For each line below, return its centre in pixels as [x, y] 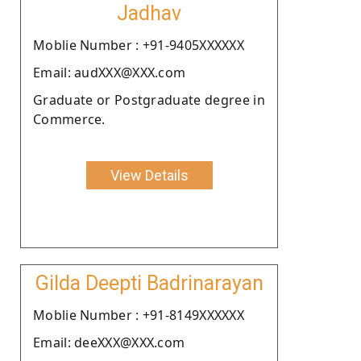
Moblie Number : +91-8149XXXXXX [139, 315]
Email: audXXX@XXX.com [110, 72]
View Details [149, 175]
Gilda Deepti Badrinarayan [149, 283]
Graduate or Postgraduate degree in [149, 100]
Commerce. [69, 119]
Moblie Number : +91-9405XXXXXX [139, 45]
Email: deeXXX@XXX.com [109, 342]
